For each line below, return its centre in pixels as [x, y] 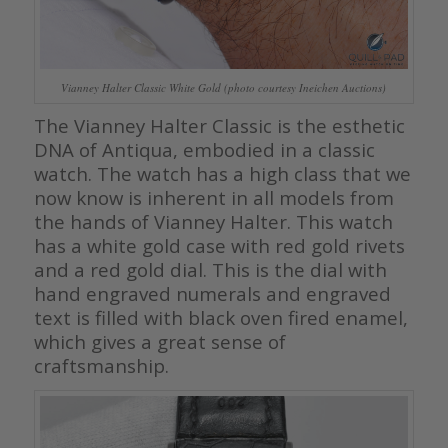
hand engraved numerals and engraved [212, 294]
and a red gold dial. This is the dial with [210, 270]
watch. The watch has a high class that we [222, 174]
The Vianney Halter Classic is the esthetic [219, 126]
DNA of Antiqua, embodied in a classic [204, 150]
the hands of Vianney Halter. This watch [213, 222]
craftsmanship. [101, 366]
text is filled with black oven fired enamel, [220, 318]
